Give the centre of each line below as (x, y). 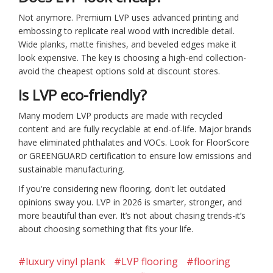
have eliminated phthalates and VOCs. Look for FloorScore (134, 142)
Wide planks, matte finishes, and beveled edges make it (127, 44)
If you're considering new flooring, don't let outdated (122, 188)
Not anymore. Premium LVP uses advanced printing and (129, 17)
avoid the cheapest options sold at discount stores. (119, 71)
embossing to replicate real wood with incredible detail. (126, 30)
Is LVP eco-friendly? (83, 94)
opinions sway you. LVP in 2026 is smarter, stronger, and (130, 202)
